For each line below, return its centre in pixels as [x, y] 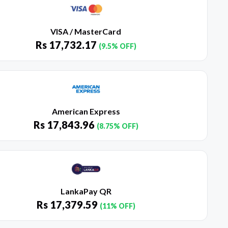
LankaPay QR [86, 191]
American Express [86, 111]
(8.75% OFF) [117, 126]
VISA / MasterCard [86, 32]
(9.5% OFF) [117, 46]
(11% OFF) [117, 206]
